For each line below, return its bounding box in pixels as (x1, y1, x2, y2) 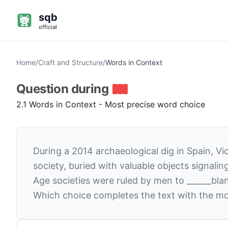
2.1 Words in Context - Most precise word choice (16, 99, 205, 109)
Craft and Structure (38, 58, 103, 67)
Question (16, 81, 71, 96)
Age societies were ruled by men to (33, 175, 187, 186)
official (39, 23, 57, 31)
